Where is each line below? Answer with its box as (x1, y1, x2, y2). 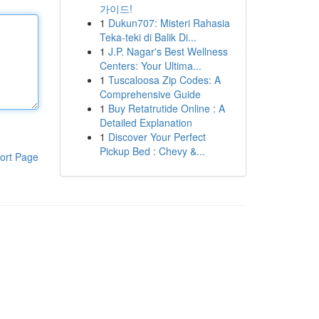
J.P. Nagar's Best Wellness (108, 44, 228, 58)
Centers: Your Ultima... (99, 58, 202, 73)
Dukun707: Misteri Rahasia (108, 16, 230, 30)
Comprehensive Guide (99, 87, 201, 101)
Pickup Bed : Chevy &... (99, 144, 205, 158)
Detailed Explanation (99, 115, 192, 130)
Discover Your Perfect (108, 130, 206, 144)
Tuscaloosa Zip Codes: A (108, 73, 221, 87)
